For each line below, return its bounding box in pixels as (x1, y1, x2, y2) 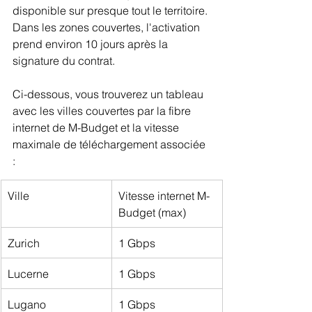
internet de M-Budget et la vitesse (13, 120, 182, 134)
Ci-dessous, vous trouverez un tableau (13, 86, 206, 101)
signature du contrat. (13, 53, 115, 68)
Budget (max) (118, 205, 186, 219)
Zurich (8, 235, 40, 250)
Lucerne (8, 266, 49, 281)
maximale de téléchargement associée (13, 136, 208, 151)
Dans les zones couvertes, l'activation (13, 19, 203, 34)
